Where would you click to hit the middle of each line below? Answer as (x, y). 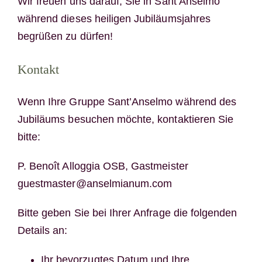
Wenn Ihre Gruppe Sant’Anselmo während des (127, 101)
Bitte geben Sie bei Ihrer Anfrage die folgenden (127, 213)
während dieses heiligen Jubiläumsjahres (114, 19)
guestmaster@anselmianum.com (95, 183)
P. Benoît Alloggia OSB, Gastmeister (103, 166)
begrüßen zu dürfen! (65, 37)
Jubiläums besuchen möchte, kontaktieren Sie (125, 119)
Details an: (42, 230)
